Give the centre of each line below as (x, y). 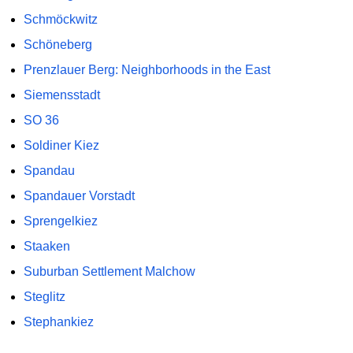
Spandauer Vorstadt (79, 195)
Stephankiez (58, 321)
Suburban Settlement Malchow (109, 271)
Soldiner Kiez (61, 145)
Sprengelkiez (60, 221)
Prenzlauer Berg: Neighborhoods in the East (147, 69)
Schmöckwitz (60, 19)
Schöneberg (58, 44)
